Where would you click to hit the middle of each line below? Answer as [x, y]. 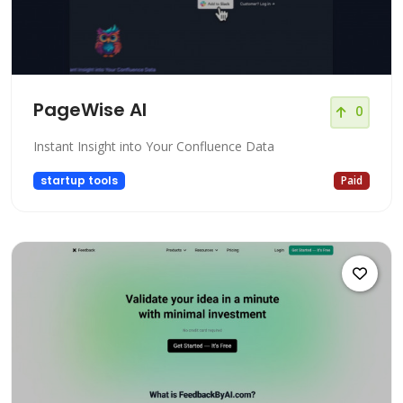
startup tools [79, 180]
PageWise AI [90, 109]
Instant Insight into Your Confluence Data [154, 146]
